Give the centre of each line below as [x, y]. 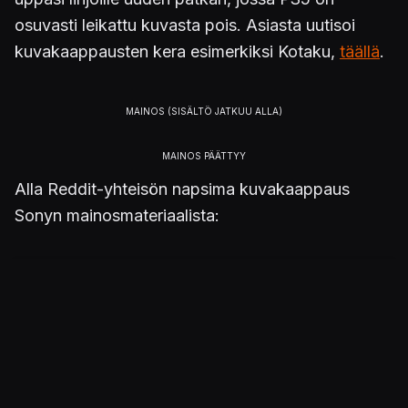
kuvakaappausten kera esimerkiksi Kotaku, [177, 51]
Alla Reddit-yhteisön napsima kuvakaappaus [182, 189]
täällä [360, 51]
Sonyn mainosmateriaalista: [117, 215]
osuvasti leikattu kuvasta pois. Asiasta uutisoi [185, 25]
